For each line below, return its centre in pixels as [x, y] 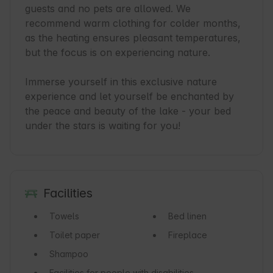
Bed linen [187, 216]
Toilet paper [75, 235]
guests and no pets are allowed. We [108, 9]
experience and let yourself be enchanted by [129, 97]
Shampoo [69, 254]
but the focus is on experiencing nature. [118, 53]
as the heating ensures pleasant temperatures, [133, 38]
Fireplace [187, 235]
